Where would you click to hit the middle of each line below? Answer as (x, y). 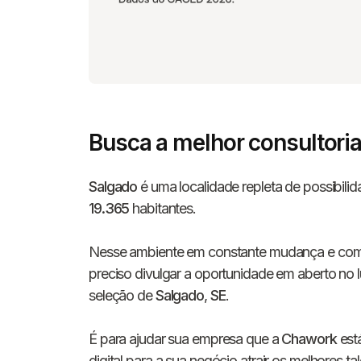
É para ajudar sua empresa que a (185, 339)
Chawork (309, 339)
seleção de (122, 296)
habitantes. (163, 209)
